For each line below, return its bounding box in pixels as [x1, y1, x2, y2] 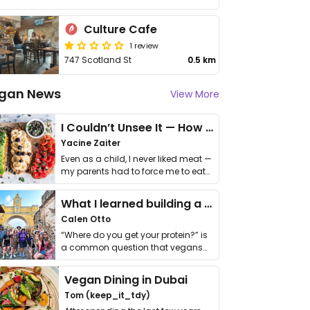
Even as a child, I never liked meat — [61, 153, 212, 165]
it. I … [61, 178, 78, 190]
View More [170, 87, 219, 101]
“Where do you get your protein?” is [61, 229, 208, 241]
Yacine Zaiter [61, 137, 120, 149]
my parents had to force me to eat [61, 165, 206, 177]
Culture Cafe [84, 21, 158, 37]
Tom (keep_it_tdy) [64, 289, 151, 301]
